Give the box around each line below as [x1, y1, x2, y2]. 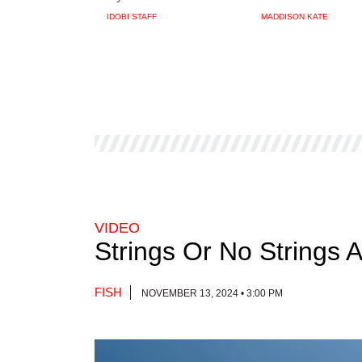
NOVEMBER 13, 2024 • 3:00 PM [139, 288, 283, 299]
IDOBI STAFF [107, 12, 157, 21]
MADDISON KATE [260, 12, 328, 21]
